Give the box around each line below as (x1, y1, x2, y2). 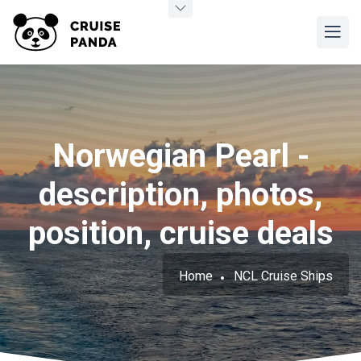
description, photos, (39, 176, 322, 214)
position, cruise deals (27, 214, 334, 252)
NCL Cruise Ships (234, 268, 333, 284)
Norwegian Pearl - (52, 137, 309, 175)
